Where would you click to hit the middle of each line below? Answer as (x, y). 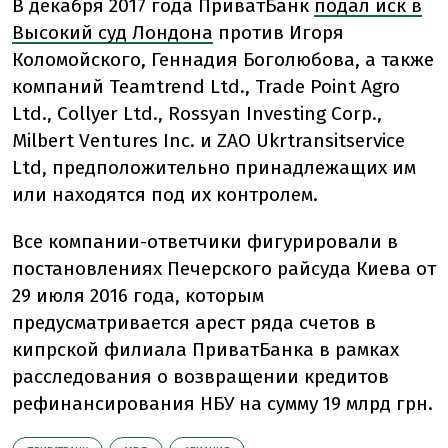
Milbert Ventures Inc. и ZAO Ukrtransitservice (208, 141)
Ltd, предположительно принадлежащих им (214, 168)
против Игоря (278, 33)
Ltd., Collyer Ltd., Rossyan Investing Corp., (197, 114)
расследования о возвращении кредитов (200, 377)
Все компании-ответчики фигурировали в (205, 242)
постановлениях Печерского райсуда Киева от (224, 269)
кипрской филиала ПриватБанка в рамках (205, 350)
